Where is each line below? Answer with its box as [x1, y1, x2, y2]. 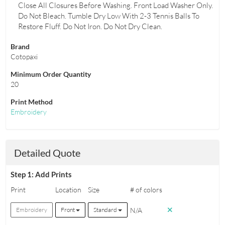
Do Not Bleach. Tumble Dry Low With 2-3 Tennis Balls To [18, 11, 199, 21]
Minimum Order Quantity [10, 70, 91, 79]
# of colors [130, 185, 162, 194]
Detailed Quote [14, 146, 81, 159]
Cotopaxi [10, 52, 38, 61]
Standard [93, 206, 118, 214]
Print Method [10, 97, 53, 106]
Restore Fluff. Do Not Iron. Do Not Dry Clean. [18, 22, 162, 32]
